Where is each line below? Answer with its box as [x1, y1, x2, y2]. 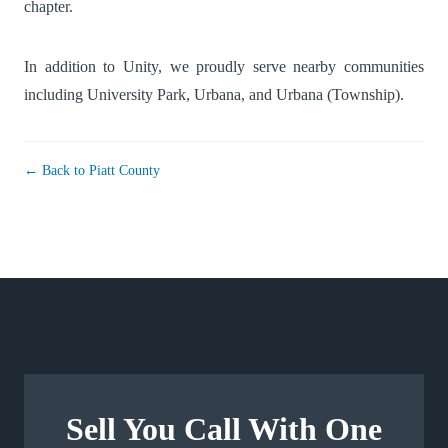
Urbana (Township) [276, 86, 400, 104]
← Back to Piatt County [24, 162, 160, 179]
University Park [87, 86, 186, 104]
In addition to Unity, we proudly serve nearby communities [24, 58, 424, 76]
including [24, 86, 87, 104]
